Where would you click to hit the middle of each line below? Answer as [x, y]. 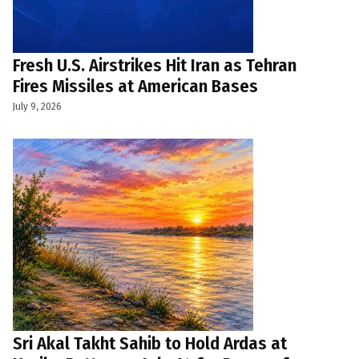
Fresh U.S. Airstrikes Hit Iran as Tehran [155, 65]
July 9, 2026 [37, 106]
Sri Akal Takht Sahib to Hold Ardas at [150, 343]
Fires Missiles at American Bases [135, 86]
